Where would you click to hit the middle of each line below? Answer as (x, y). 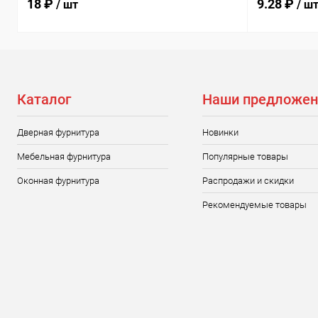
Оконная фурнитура (58, 181)
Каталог (44, 99)
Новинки (220, 132)
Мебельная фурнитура (64, 157)
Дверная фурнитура (58, 132)
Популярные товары (245, 157)
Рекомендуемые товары (254, 205)
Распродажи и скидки (248, 181)
